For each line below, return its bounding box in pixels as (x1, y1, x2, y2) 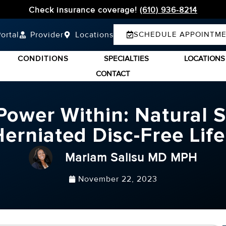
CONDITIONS (17, 53, 69, 63)
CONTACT (96, 69, 130, 78)
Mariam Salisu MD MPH (65, 150, 197, 165)
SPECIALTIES (103, 53, 149, 63)
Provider (30, 29, 64, 40)
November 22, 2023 (78, 174, 157, 184)
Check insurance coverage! (29, 5, 140, 15)
